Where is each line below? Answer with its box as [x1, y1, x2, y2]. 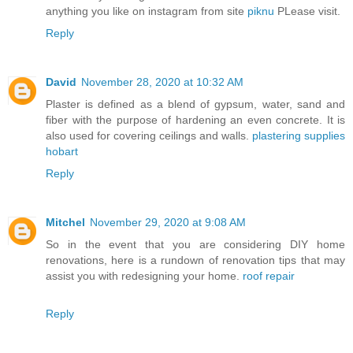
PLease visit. [274, 5, 340, 18]
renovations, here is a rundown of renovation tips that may [46, 253, 345, 266]
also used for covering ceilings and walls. [46, 129, 252, 142]
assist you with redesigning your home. [46, 269, 243, 282]
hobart [46, 145, 78, 158]
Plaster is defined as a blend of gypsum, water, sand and [46, 98, 345, 110]
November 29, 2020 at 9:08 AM [90, 215, 246, 229]
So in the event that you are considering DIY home [46, 237, 345, 251]
